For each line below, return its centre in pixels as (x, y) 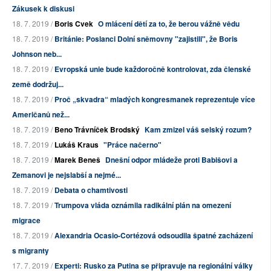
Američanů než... (41, 115)
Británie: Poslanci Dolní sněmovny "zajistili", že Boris (146, 39)
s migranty (31, 251)
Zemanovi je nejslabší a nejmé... (67, 175)
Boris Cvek (74, 24)
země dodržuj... (38, 84)
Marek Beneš (77, 160)
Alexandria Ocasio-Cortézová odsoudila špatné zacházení (154, 236)
